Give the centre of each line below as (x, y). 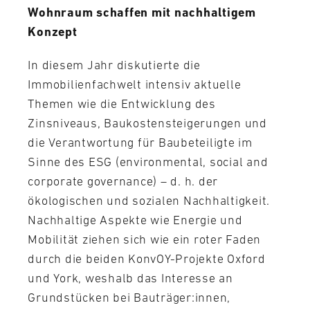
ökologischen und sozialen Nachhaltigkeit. (149, 200)
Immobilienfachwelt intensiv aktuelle (135, 84)
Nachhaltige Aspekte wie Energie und (135, 220)
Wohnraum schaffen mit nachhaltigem (142, 12)
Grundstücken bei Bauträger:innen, (129, 297)
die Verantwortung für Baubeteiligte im (140, 142)
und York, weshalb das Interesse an (130, 278)
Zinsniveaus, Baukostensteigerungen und (147, 123)
